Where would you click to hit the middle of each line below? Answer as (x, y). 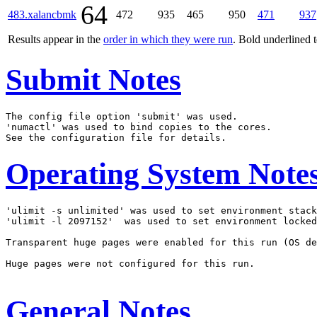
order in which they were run (168, 39)
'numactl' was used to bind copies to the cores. (139, 127)
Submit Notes (93, 79)
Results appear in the (56, 39)
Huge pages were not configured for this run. (130, 264)
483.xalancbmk (42, 14)
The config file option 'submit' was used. (122, 116)
